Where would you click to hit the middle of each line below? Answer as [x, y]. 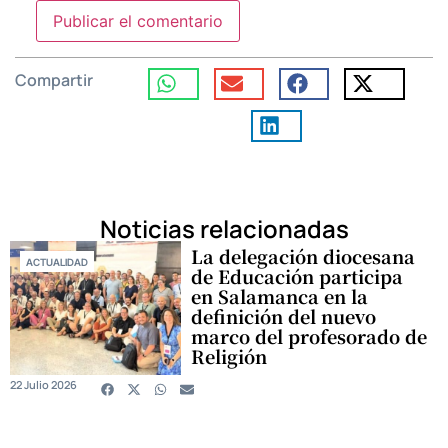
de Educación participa [297, 276]
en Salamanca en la [280, 296]
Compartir [54, 79]
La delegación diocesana [303, 256]
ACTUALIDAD [57, 262]
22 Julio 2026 [43, 385]
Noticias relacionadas [224, 229]
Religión [229, 356]
